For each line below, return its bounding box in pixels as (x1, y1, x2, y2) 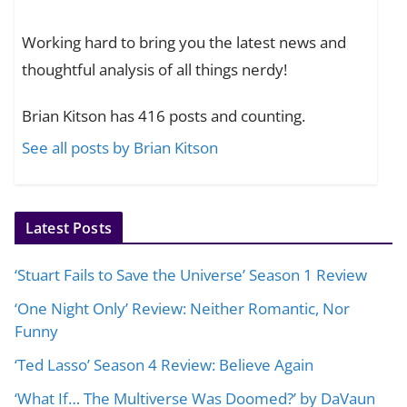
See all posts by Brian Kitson (22, 137, 219, 159)
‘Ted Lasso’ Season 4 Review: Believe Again (15, 353, 313, 375)
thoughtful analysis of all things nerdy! (22, 59, 288, 81)
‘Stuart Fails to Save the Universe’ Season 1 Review (15, 263, 367, 285)
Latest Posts (25, 217, 112, 238)
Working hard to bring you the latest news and (22, 32, 347, 54)
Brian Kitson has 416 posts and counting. (22, 105, 306, 127)
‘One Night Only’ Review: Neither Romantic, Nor (15, 297, 350, 319)
